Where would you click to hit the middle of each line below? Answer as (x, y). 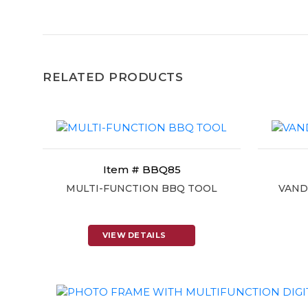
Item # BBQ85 (142, 169)
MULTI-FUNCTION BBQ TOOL (142, 188)
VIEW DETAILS (134, 235)
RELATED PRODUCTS (113, 77)
